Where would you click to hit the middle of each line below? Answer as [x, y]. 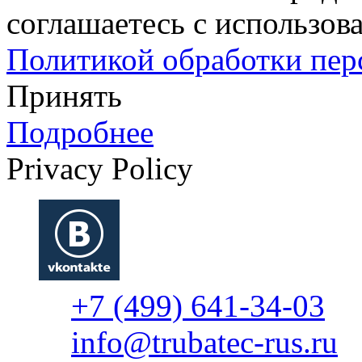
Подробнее [80, 132]
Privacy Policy [100, 168]
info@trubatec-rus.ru [204, 342]
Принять [64, 95]
